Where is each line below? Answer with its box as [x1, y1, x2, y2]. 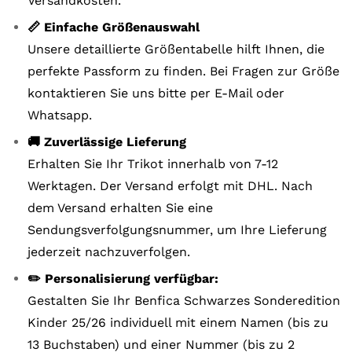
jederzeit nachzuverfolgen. [27, 244, 190, 259]
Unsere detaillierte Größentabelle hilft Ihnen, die [27, 42, 324, 57]
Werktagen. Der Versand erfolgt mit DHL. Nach [27, 178, 313, 193]
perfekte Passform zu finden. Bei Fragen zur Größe [27, 64, 339, 79]
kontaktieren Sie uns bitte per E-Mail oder [27, 86, 284, 101]
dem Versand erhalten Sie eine [27, 200, 213, 215]
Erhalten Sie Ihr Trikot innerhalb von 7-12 [27, 156, 278, 171]
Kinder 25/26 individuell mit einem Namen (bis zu [27, 315, 328, 330]
